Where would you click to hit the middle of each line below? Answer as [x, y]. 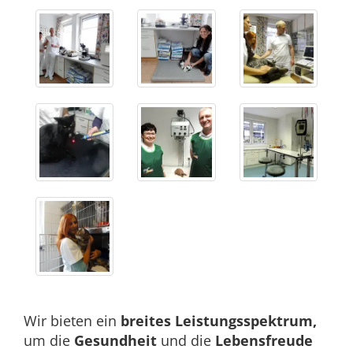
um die [49, 340]
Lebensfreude [262, 340]
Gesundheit [117, 340]
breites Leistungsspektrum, [219, 320]
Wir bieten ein [72, 320]
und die [186, 340]
